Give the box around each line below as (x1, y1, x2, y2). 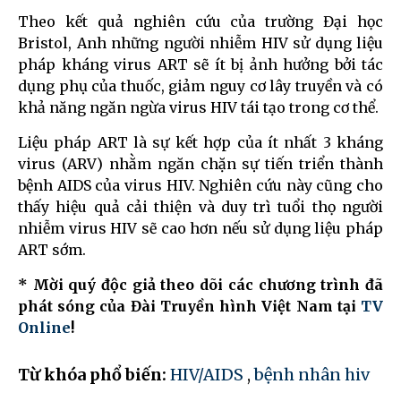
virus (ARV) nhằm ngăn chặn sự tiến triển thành (18, 155, 383, 174)
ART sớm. (18, 241, 86, 260)
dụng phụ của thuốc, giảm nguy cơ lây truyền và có (18, 77, 383, 96)
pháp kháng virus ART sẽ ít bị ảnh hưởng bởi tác (18, 55, 383, 74)
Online (18, 319, 71, 337)
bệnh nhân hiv (254, 364, 370, 386)
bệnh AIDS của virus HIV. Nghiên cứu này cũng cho (18, 176, 383, 195)
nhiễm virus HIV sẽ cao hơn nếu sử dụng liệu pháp (18, 219, 383, 238)
